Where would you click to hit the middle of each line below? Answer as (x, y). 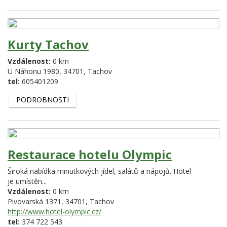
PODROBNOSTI (42, 99)
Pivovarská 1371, (36, 201)
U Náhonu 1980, (35, 71)
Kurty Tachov (48, 45)
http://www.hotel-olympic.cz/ (54, 211)
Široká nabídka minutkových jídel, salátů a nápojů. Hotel (99, 171)
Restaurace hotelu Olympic (90, 154)
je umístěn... (27, 181)
